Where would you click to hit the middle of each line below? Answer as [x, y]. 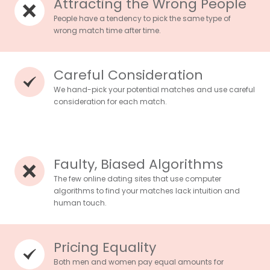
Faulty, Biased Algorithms [138, 165]
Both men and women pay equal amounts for [139, 262]
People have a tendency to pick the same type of [142, 19]
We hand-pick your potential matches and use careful [154, 90]
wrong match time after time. [107, 31]
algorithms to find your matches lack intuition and [147, 191]
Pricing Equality [105, 248]
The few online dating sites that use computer [137, 179]
